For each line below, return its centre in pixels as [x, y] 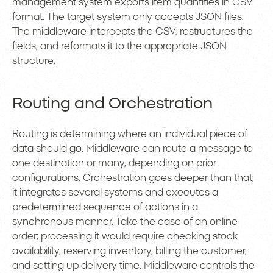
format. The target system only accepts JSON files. [128, 17]
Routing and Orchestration [112, 104]
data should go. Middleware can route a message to [133, 149]
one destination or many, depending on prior [114, 164]
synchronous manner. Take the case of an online [125, 222]
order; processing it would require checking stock [125, 237]
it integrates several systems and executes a [115, 193]
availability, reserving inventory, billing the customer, [129, 251]
